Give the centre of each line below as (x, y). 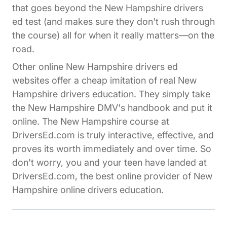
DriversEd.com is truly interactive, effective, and (113, 135)
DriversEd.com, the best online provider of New (112, 176)
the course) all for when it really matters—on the (113, 35)
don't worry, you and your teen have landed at (109, 163)
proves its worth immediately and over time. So (112, 149)
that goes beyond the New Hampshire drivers (108, 8)
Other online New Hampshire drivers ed (95, 67)
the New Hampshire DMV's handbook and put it (112, 108)
